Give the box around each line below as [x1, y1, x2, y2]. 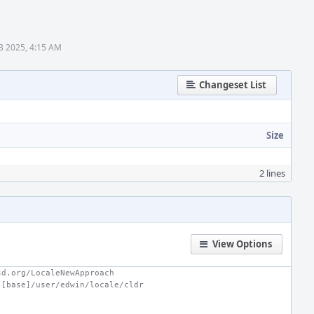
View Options [212, 238, 272, 250]
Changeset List [199, 78, 266, 91]
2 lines [259, 167, 285, 179]
